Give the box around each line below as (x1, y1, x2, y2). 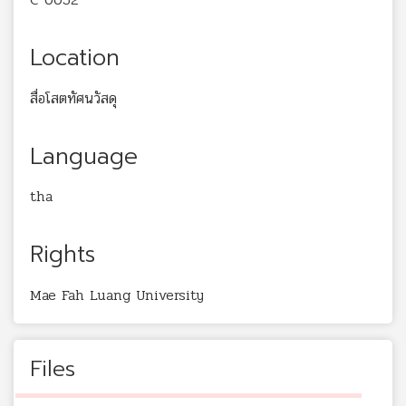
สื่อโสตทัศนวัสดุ (30, 86, 117, 110)
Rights (30, 237, 95, 273)
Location (30, 40, 120, 75)
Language (30, 139, 138, 174)
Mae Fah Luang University (30, 284, 204, 307)
